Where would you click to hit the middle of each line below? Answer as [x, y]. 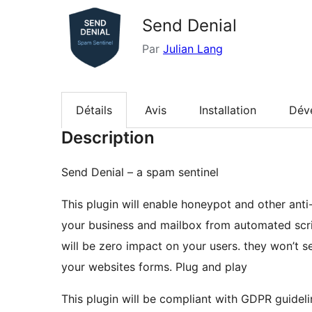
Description [108, 138]
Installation [228, 110]
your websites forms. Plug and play [154, 267]
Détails [94, 110]
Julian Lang [193, 49]
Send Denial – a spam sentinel [140, 172]
